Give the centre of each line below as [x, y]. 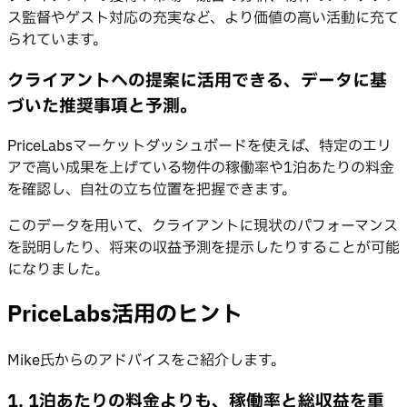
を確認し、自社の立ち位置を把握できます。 [152, 190]
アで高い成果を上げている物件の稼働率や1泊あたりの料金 [201, 169]
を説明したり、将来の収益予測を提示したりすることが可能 [203, 248]
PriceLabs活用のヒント [125, 316]
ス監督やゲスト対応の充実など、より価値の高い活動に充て [203, 18]
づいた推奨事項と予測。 [102, 106]
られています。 [57, 40]
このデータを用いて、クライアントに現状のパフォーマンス [203, 227]
